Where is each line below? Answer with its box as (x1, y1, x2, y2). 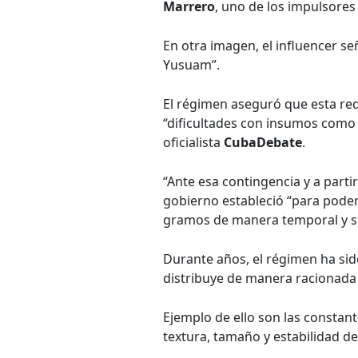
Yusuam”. (163, 56, 220, 74)
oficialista (163, 133, 224, 151)
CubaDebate (224, 133, 302, 151)
